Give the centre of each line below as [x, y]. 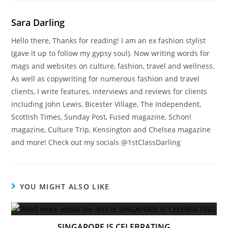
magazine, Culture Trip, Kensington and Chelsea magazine [111, 130]
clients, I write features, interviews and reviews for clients [109, 92]
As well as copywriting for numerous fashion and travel [106, 79]
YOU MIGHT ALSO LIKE [65, 187]
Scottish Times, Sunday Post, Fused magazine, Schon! [102, 117]
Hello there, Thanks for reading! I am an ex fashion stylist [109, 41]
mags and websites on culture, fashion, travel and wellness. [113, 66]
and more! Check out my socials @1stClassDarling [96, 142]
